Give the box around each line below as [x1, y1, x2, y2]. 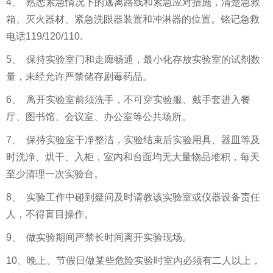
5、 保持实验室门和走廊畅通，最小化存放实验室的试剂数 [6, 54, 260, 65]
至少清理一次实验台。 [6, 169, 104, 179]
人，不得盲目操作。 [6, 209, 94, 219]
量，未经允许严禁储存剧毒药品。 [6, 71, 152, 82]
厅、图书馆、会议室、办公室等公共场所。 [6, 112, 191, 122]
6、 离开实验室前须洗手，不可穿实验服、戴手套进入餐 [6, 94, 250, 105]
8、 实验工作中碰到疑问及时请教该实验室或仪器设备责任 [6, 192, 260, 202]
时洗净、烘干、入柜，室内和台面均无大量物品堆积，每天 [6, 152, 260, 162]
